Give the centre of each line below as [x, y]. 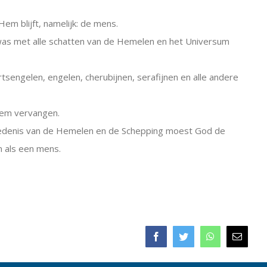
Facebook [174, 240]
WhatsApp [230, 240]
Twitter [196, 240]
